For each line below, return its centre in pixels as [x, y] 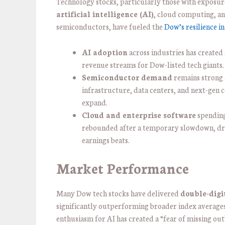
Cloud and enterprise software [139, 115]
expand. [95, 102]
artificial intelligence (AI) [105, 14]
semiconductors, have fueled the [110, 27]
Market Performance [123, 168]
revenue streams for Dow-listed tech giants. [153, 64]
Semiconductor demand [127, 77]
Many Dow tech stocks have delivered [118, 193]
